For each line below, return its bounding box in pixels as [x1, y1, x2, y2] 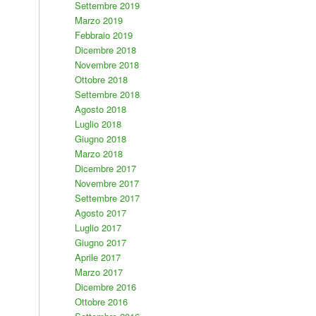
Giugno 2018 [74, 132, 126, 145]
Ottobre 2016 [74, 295, 128, 308]
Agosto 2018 [74, 102, 126, 116]
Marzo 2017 [74, 265, 123, 279]
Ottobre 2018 [74, 73, 128, 86]
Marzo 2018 [74, 147, 123, 160]
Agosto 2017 [74, 206, 126, 219]
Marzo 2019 [74, 13, 123, 27]
